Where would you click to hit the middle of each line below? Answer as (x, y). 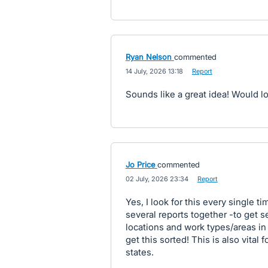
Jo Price (140, 165)
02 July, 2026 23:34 (157, 179)
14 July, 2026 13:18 (154, 71)
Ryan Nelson (148, 57)
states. (139, 252)
